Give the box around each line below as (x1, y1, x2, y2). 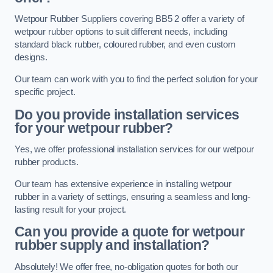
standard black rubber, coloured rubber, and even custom (15, 40, 236, 50)
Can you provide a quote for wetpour (15, 224, 245, 240)
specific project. (15, 87, 76, 97)
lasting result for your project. (15, 204, 127, 214)
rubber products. (15, 157, 79, 168)
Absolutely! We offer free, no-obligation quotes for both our (15, 261, 239, 272)
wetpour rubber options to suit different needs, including (15, 27, 227, 37)
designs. (15, 52, 48, 63)
